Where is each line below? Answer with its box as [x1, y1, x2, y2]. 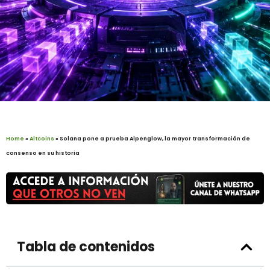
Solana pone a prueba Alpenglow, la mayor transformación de [60, 134, 250, 142]
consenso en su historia [6, 149, 80, 157]
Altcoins [30, 134, 54, 142]
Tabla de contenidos [17, 237, 155, 256]
